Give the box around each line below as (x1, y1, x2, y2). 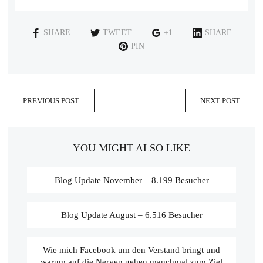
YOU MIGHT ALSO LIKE (73, 142, 190, 154)
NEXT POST (200, 96, 240, 105)
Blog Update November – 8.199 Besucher (54, 175, 209, 185)
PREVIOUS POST (23, 96, 80, 105)
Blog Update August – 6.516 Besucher (60, 210, 203, 220)
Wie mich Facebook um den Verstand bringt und (43, 245, 220, 255)
